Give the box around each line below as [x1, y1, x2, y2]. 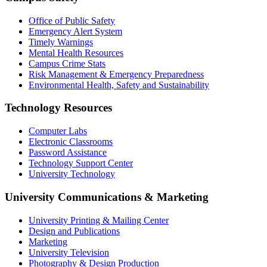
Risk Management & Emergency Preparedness [29, 69, 204, 79]
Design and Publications [29, 225, 120, 236]
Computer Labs [29, 126, 87, 136]
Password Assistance [29, 147, 107, 158]
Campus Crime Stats [29, 58, 105, 69]
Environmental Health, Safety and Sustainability [29, 79, 209, 90]
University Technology [29, 169, 115, 179]
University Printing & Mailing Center [29, 215, 169, 225]
